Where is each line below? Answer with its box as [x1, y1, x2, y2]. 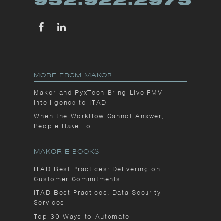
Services [34, 198, 65, 207]
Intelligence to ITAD [34, 98, 107, 107]
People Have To [34, 122, 91, 131]
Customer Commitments [34, 175, 121, 184]
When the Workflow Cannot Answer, [34, 112, 164, 121]
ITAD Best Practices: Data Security [34, 188, 161, 197]
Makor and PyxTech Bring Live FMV [34, 88, 163, 97]
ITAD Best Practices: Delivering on [34, 165, 161, 174]
